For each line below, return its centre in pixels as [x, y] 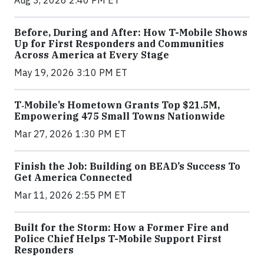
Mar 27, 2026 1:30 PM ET [70, 133]
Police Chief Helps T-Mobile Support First [118, 238]
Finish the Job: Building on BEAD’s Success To [127, 166]
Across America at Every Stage [92, 55]
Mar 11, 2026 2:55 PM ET [70, 195]
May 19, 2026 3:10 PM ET [71, 72]
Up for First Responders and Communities [119, 43]
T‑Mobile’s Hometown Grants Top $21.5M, [117, 105]
